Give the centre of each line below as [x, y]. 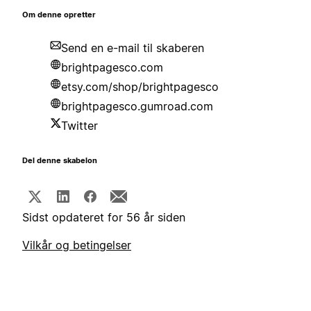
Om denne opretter [59, 15]
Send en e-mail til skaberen [133, 48]
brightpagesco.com [112, 68]
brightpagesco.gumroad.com [137, 107]
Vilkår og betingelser [77, 245]
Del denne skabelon [60, 161]
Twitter [79, 126]
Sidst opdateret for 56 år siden [104, 218]
